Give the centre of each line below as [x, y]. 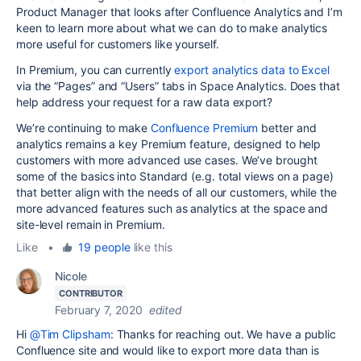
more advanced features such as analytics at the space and [172, 208]
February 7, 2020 [99, 309]
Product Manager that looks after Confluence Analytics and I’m [179, 11]
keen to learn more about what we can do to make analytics [172, 27]
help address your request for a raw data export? [144, 102]
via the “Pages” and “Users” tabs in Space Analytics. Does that [178, 85]
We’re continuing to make [83, 127]
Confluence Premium [204, 127]
